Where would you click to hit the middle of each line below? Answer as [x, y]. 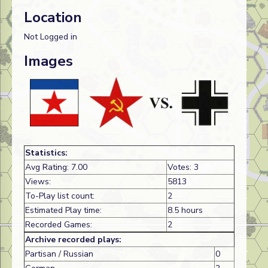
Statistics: [46, 153]
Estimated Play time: [63, 211]
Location [53, 17]
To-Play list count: [60, 196]
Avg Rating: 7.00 [56, 167]
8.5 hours [185, 211]
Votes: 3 [183, 167]
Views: [38, 182]
